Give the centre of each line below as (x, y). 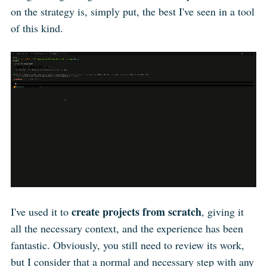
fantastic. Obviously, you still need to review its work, (127, 245)
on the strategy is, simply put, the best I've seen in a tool (132, 11)
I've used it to (41, 212)
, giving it (222, 212)
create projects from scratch (136, 212)
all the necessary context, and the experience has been (127, 229)
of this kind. (37, 28)
